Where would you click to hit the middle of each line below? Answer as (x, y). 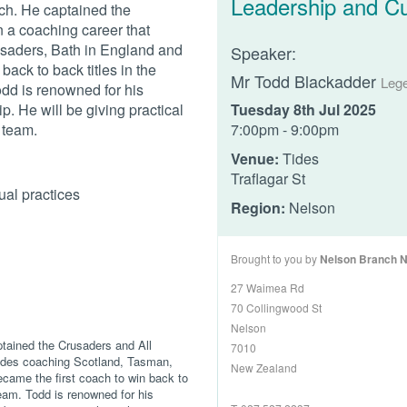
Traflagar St (268, 178)
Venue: (255, 158)
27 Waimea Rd (268, 287)
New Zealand (264, 367)
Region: (258, 207)
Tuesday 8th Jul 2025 (303, 109)
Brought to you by (275, 258)
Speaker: (263, 52)
